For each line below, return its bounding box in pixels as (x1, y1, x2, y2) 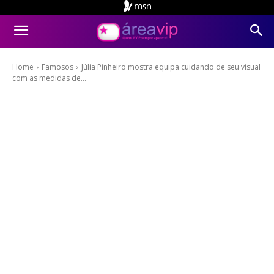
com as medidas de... (12, 73, 86, 84)
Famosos (42, 62, 73, 73)
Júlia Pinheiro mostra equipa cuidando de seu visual (81, 62, 261, 73)
